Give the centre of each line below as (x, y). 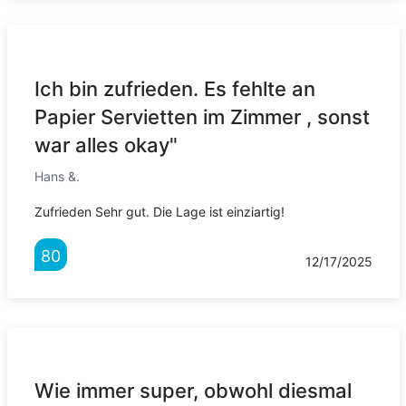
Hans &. (57, 177)
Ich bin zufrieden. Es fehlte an (174, 89)
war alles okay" (106, 145)
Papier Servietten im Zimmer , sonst (202, 117)
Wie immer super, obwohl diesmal (193, 391)
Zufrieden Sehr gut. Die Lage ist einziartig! (159, 212)
